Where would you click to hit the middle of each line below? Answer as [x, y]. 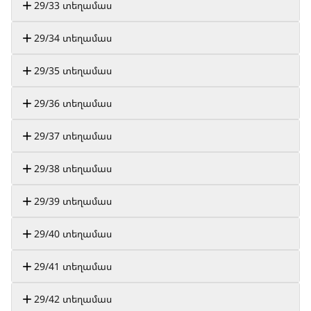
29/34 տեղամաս [73, 38]
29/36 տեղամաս [73, 103]
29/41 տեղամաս [73, 266]
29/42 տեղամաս [73, 299]
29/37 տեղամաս [73, 136]
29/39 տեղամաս [73, 201]
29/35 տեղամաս [73, 70]
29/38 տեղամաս [73, 168]
